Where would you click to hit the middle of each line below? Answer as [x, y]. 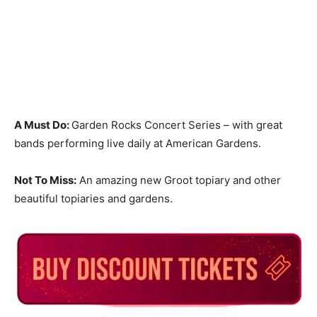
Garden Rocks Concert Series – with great [177, 125]
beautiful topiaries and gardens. [93, 199]
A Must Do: [43, 125]
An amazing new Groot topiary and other [179, 180]
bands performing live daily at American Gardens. [138, 144]
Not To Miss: [45, 180]
